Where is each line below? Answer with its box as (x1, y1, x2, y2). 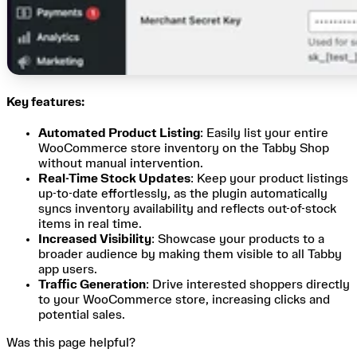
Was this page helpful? (6, 335, 135, 349)
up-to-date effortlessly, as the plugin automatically (38, 186, 328, 200)
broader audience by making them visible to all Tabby (38, 247, 342, 261)
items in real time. (38, 217, 142, 230)
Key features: (6, 95, 84, 108)
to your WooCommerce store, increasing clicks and (38, 292, 330, 306)
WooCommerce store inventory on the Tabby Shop (38, 141, 329, 155)
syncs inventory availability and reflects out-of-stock (38, 202, 336, 215)
